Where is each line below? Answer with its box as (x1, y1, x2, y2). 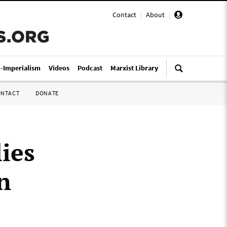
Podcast (78, 63, 102, 72)
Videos (49, 63, 69, 72)
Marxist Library (110, 63, 158, 72)
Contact (112, 10, 136, 19)
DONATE (35, 89, 59, 97)
